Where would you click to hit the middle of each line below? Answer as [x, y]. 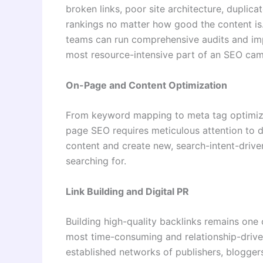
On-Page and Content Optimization [146, 85]
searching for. [96, 161]
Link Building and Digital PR [127, 191]
